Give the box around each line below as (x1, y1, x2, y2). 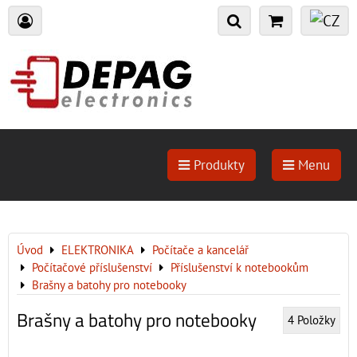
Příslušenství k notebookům (171, 260, 308, 275)
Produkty (190, 156, 245, 174)
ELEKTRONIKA (61, 242, 134, 257)
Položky (297, 312, 335, 328)
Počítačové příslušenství (32, 260, 152, 275)
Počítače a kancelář (152, 242, 249, 257)
